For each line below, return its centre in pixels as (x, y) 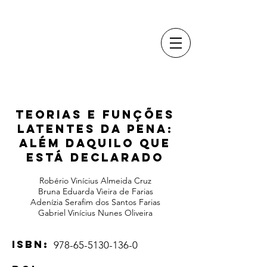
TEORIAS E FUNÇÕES (95, 114)
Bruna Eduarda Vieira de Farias (95, 191)
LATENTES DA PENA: (95, 129)
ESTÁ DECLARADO (95, 157)
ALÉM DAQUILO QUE (95, 143)
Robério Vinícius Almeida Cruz (95, 181)
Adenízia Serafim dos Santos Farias (95, 202)
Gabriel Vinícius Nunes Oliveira (95, 213)
